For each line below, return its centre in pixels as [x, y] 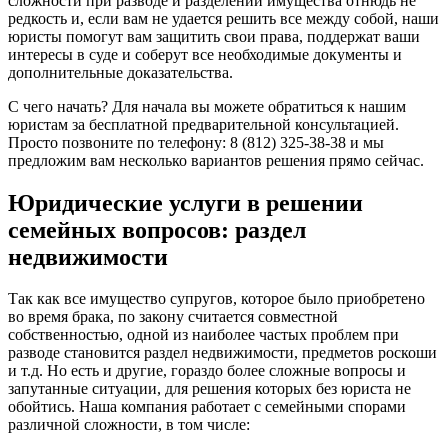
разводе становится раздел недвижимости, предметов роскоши [222, 353]
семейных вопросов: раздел [157, 229]
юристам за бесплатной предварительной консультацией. [203, 124]
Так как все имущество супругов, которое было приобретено [216, 299]
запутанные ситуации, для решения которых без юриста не [209, 389]
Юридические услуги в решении [185, 202]
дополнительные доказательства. [120, 72]
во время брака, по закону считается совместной [173, 317]
